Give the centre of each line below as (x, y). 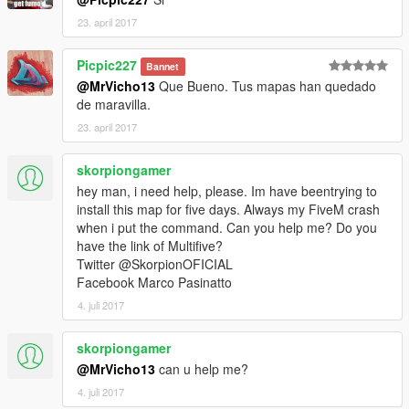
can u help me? (202, 369)
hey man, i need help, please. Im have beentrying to (227, 191)
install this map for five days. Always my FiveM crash (228, 210)
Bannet (163, 67)
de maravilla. (114, 105)
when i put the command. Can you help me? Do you (227, 228)
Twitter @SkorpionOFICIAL (155, 264)
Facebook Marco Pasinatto (154, 283)
